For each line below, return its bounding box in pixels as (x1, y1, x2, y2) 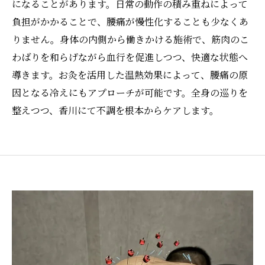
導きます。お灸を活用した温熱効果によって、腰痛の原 (12, 68, 248, 82)
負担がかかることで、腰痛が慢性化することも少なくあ (12, 15, 248, 28)
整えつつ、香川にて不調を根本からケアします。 (12, 104, 219, 117)
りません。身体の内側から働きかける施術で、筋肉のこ (12, 33, 249, 46)
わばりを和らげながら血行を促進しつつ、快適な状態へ (12, 50, 248, 64)
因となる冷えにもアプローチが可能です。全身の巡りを (12, 86, 248, 99)
